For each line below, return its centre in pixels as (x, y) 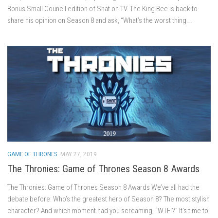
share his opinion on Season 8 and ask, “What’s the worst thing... (100, 20)
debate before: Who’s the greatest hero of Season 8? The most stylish (109, 199)
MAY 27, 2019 (79, 154)
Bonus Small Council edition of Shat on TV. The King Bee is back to (102, 9)
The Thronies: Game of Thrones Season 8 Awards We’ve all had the (103, 187)
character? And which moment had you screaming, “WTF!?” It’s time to (108, 210)
